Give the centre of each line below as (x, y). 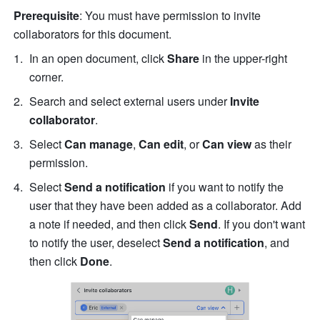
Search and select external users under (130, 101)
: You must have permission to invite (170, 16)
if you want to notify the (226, 187)
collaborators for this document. (93, 34)
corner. (48, 77)
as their (272, 144)
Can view (227, 144)
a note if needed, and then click (110, 224)
